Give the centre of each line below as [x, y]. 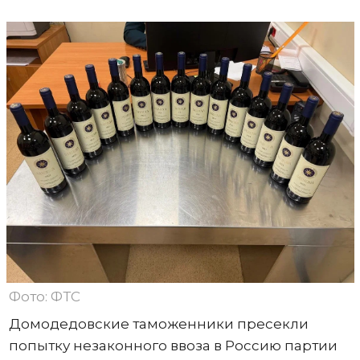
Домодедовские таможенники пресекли [158, 323]
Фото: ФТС [44, 296]
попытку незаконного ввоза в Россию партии [173, 345]
